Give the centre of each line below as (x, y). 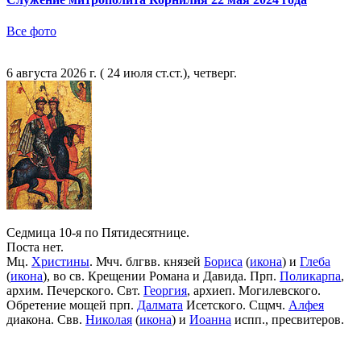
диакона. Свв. (46, 320)
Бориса (223, 262)
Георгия (165, 291)
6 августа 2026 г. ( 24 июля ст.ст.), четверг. (122, 73)
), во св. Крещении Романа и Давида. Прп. (161, 276)
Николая (109, 320)
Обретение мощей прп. (72, 305)
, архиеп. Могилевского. (254, 291)
